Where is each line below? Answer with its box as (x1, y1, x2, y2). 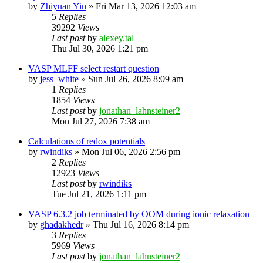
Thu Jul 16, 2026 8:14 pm (93, 219, 189, 230)
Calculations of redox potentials (28, 136, 145, 146)
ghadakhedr (40, 219, 83, 230)
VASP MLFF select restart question (28, 63, 159, 73)
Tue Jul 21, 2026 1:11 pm (52, 188, 146, 199)
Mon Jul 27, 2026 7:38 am (52, 116, 150, 126)
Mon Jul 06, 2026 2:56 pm (82, 146, 180, 157)
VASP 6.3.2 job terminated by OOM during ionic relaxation (28, 208, 249, 219)
